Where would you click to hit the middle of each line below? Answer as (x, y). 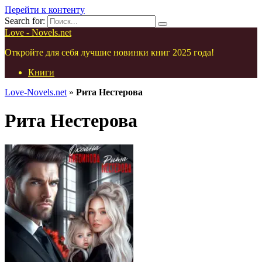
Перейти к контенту (45, 10)
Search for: (25, 21)
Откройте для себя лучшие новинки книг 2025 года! (109, 52)
